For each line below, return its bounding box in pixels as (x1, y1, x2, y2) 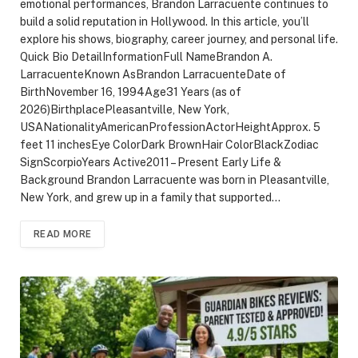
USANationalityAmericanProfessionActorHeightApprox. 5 (20, 121, 320, 133)
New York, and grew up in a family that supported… (20, 191, 280, 204)
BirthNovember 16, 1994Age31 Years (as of (20, 86, 241, 98)
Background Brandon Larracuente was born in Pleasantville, (20, 173, 329, 186)
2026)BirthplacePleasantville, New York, (20, 103, 229, 116)
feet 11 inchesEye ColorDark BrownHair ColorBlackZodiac (20, 138, 319, 151)
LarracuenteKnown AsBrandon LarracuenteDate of (20, 68, 286, 81)
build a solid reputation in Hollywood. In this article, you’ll (20, 15, 309, 28)
